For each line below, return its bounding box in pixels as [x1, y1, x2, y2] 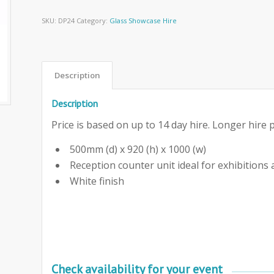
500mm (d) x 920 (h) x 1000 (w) [70, 142, 207, 156]
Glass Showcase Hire [109, 15, 177, 25]
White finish [70, 174, 125, 188]
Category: [76, 15, 110, 25]
